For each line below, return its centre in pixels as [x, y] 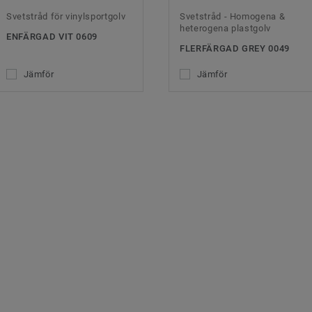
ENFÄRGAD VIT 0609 [52, 37]
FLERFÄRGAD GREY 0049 [235, 49]
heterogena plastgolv [226, 29]
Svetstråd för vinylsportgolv [66, 17]
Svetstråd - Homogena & [233, 17]
